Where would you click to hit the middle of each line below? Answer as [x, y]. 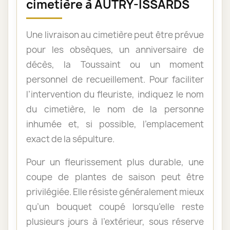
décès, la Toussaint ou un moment [115, 64]
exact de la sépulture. [70, 139]
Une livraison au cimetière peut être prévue [115, 34]
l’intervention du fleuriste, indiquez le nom [115, 94]
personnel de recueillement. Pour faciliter [115, 79]
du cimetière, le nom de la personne [115, 109]
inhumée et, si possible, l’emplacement [115, 124]
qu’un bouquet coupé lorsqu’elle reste [115, 206]
